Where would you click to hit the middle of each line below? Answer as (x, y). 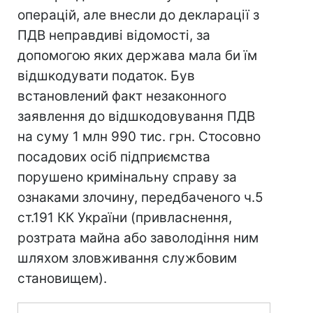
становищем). (62, 278)
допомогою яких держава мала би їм (137, 56)
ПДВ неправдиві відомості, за (114, 35)
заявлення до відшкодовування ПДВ (136, 116)
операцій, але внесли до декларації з (138, 15)
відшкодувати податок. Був (106, 76)
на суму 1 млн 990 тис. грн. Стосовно (139, 137)
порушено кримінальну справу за (127, 177)
